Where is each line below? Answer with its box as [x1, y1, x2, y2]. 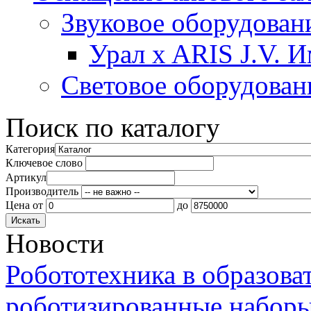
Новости [6, 228, 104, 258]
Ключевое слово [6, 157, 83, 169]
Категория [6, 143, 55, 155]
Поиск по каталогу [6, 112, 220, 142]
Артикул [6, 171, 47, 183]
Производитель [6, 185, 78, 197]
